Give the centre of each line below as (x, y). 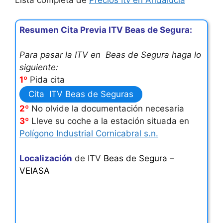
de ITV (88, 158)
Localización (46, 158)
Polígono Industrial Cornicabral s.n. (89, 133)
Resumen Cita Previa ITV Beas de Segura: (106, 30)
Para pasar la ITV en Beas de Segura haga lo (110, 55)
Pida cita (46, 79)
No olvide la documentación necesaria (107, 108)
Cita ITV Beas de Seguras (81, 94)
